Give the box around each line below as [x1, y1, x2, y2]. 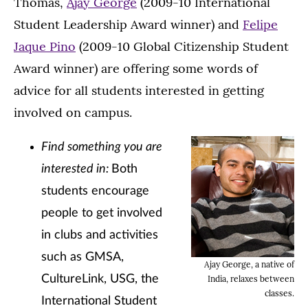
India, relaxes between [208, 274, 294, 284]
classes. [265, 288, 294, 298]
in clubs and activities [41, 229, 158, 241]
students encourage [41, 185, 149, 197]
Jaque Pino [14, 38, 76, 54]
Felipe [243, 16, 278, 32]
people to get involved [41, 207, 162, 219]
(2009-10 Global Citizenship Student [76, 38, 289, 54]
